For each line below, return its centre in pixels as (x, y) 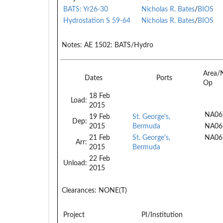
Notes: (72, 45)
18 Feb (100, 96)
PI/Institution (162, 215)
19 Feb (100, 117)
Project (74, 215)
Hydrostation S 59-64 (97, 21)
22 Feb (100, 159)
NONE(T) (112, 190)
